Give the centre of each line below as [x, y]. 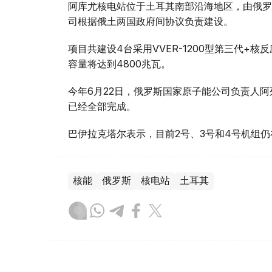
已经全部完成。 [102, 106]
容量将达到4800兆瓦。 [119, 63]
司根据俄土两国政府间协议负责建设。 [151, 21]
